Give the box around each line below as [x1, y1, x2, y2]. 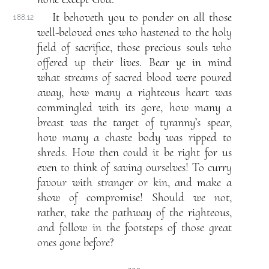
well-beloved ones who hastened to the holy [37, 25, 232, 40]
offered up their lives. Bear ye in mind [37, 55, 232, 70]
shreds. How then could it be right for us [37, 145, 232, 160]
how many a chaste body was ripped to [37, 130, 232, 145]
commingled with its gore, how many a [37, 100, 232, 115]
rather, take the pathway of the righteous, [37, 205, 232, 220]
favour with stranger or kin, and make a [37, 175, 232, 190]
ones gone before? [37, 235, 115, 250]
